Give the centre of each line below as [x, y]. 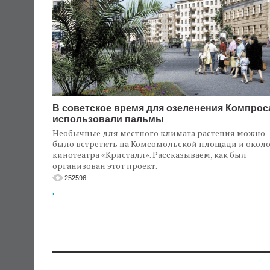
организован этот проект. [105, 166]
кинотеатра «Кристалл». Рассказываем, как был [149, 155]
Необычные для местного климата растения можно [159, 133]
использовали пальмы [108, 119]
